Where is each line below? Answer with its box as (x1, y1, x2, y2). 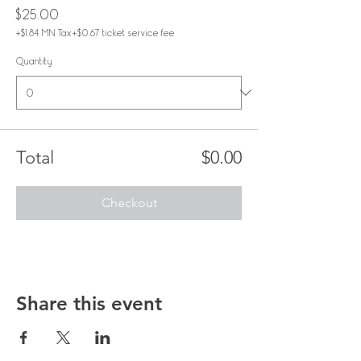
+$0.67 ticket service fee (73, 27, 175, 39)
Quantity (16, 55, 52, 68)
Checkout (101, 195, 157, 210)
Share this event (16, 292, 162, 315)
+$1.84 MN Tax (16, 27, 73, 39)
